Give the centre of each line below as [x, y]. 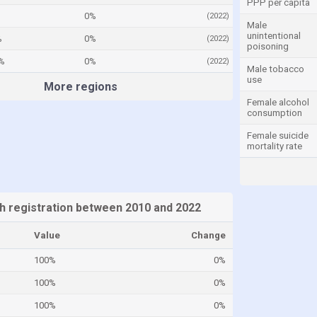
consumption [275, 113]
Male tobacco [276, 69]
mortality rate [275, 146]
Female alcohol [278, 102]
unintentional [274, 36]
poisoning [268, 46]
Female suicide [278, 136]
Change [208, 235]
